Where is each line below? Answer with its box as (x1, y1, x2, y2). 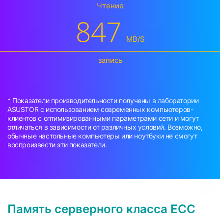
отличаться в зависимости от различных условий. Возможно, (7, 123, 203, 132)
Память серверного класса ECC (7, 202, 195, 217)
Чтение (96, 1, 124, 11)
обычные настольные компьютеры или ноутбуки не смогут (7, 132, 197, 140)
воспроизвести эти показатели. (7, 140, 107, 149)
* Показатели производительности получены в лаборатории (7, 96, 199, 105)
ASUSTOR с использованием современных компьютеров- (7, 105, 193, 114)
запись (98, 55, 122, 65)
